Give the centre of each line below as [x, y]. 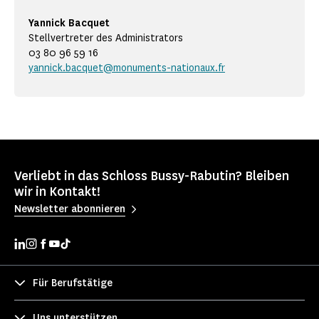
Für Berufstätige [73, 283]
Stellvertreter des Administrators [106, 38]
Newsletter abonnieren [70, 209]
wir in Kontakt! [57, 192]
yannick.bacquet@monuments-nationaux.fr [127, 68]
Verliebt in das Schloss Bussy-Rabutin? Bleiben [152, 176]
